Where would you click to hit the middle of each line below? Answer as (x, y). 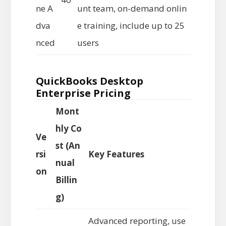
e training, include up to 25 (131, 26)
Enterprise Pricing (83, 93)
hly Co (68, 129)
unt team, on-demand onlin (132, 9)
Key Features (116, 154)
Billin (66, 180)
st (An (68, 146)
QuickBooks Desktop (89, 81)
